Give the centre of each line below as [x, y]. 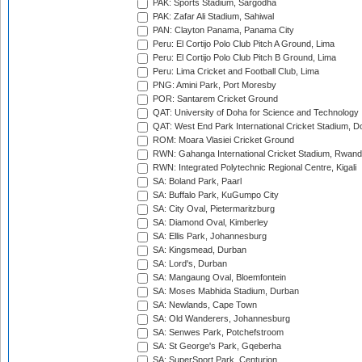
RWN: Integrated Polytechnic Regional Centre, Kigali [253, 168]
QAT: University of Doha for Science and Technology [255, 113]
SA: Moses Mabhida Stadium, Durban [225, 291]
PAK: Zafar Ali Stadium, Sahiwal [212, 17]
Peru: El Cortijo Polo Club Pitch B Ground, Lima [243, 58]
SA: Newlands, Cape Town [204, 305]
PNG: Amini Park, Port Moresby [213, 85]
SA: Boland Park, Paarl [196, 181]
